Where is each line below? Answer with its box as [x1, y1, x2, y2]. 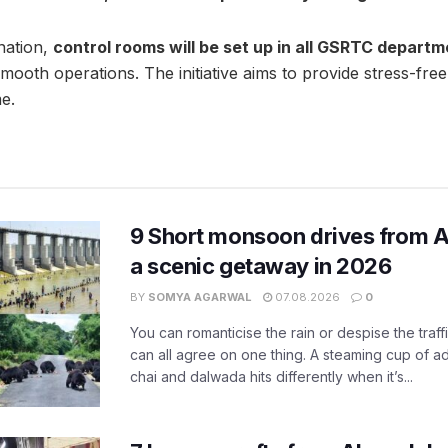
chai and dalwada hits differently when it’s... [130, 367, 413, 385]
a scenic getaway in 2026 [130, 252, 392, 279]
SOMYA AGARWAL [148, 289, 252, 304]
